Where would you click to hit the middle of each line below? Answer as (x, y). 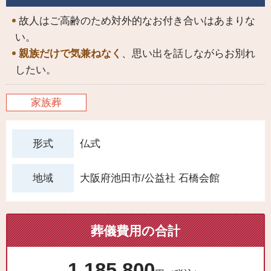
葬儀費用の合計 (135, 231)
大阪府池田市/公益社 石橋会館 (150, 178)
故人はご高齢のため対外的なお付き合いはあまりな (137, 21)
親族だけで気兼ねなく (70, 54)
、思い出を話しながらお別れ (188, 54)
